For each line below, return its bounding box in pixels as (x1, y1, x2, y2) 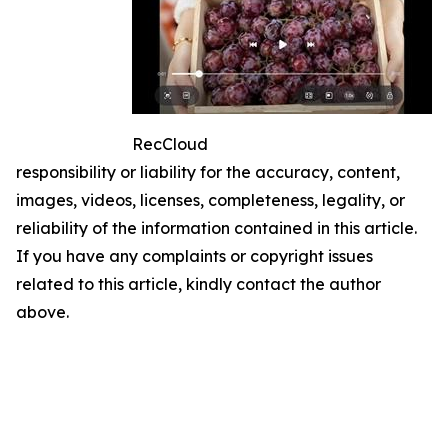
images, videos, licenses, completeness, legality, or (16, 189, 405, 210)
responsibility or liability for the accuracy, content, (16, 161, 400, 182)
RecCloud (132, 133, 208, 154)
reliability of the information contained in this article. (16, 217, 417, 238)
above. (16, 301, 69, 322)
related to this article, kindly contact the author (16, 273, 381, 294)
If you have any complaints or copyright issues (16, 245, 373, 266)
